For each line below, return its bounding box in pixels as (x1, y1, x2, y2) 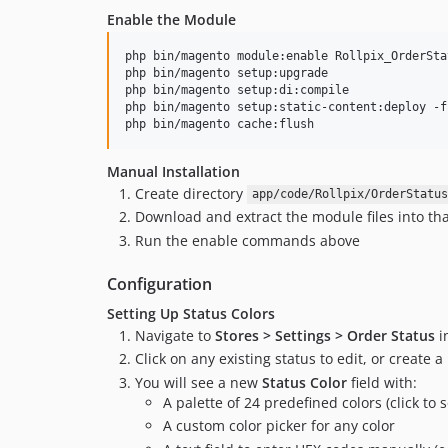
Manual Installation (107, 161, 240, 181)
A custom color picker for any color (163, 416, 395, 436)
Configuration (107, 272, 212, 295)
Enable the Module (107, 9, 236, 29)
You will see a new (135, 372, 262, 392)
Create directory (135, 183, 247, 203)
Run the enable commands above (135, 230, 360, 250)
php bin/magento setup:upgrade (125, 65, 328, 80)
